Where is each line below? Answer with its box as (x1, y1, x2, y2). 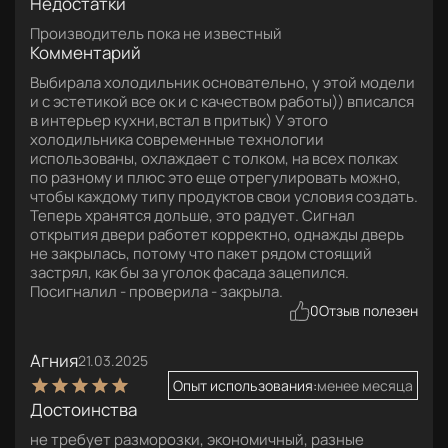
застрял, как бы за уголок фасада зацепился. (30, 261, 349, 283)
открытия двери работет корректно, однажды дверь (30, 223, 404, 245)
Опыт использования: (173, 375, 317, 395)
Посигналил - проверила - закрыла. (30, 280, 283, 302)
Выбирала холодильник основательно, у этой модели (30, 71, 415, 93)
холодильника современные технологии (30, 128, 324, 150)
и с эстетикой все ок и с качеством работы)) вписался (30, 90, 414, 112)
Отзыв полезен (319, 300, 418, 320)
